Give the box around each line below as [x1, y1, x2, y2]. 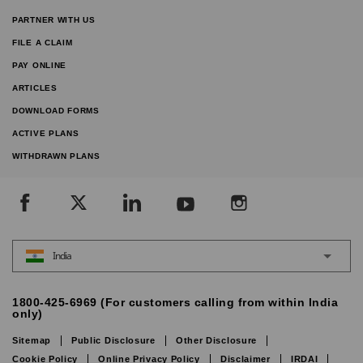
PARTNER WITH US [12, 15, 96, 24]
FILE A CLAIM [12, 38, 73, 47]
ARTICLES [12, 83, 58, 92]
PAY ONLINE [12, 61, 66, 70]
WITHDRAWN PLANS [12, 152, 100, 160]
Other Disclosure [175, 335, 258, 345]
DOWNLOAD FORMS [12, 106, 100, 115]
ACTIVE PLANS [12, 129, 79, 138]
